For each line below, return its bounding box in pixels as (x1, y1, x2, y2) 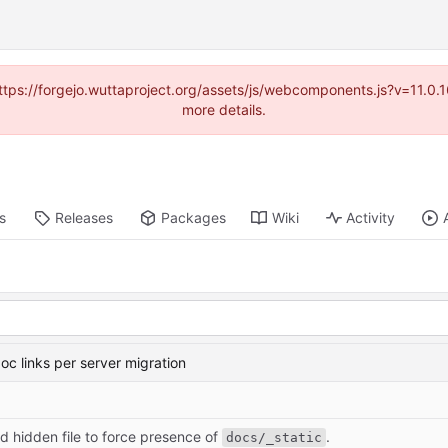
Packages (160, 209, 226, 227)
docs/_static (226, 429, 322, 445)
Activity (346, 209, 396, 227)
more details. (182, 101, 266, 118)
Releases (54, 209, 113, 227)
